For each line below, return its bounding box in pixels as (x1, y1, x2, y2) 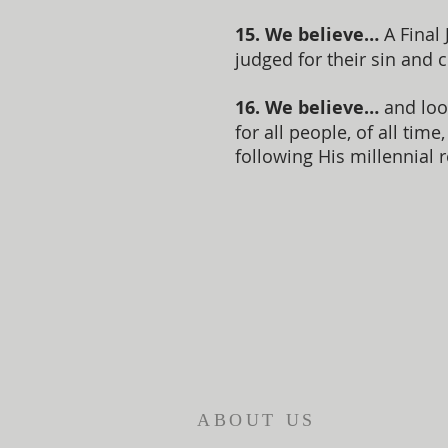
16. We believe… (235, 95, 379, 120)
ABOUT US (197, 410, 316, 430)
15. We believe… (235, 22, 379, 47)
